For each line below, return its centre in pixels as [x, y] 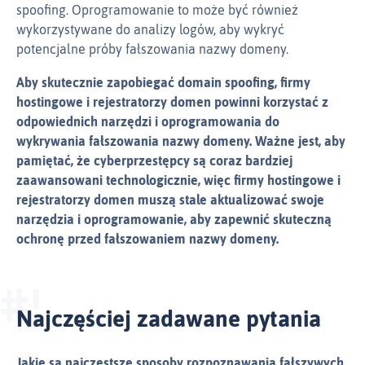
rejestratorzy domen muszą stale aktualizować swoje [170, 200]
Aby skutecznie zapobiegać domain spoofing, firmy [163, 83]
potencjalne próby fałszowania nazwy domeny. [152, 49]
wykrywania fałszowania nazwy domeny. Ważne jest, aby [181, 141]
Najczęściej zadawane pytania [169, 319]
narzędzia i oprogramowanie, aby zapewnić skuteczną [174, 220]
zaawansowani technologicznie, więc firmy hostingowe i [178, 180]
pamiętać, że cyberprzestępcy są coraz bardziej [154, 161]
